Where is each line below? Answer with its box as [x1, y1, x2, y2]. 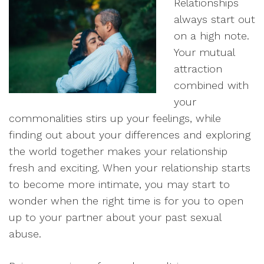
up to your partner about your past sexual [9, 211, 221, 223]
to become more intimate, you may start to [9, 178, 230, 190]
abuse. [9, 227, 41, 240]
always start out [174, 13, 255, 25]
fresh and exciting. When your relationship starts [9, 161, 250, 174]
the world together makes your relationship [9, 145, 227, 157]
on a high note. [174, 29, 249, 42]
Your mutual [174, 46, 235, 58]
